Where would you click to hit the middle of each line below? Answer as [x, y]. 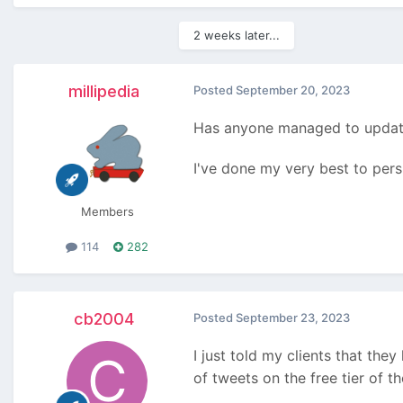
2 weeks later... [237, 36]
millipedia [103, 92]
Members [107, 212]
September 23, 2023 [293, 318]
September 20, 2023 [293, 90]
